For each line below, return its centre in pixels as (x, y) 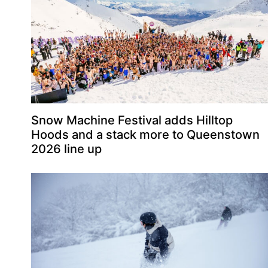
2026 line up (67, 149)
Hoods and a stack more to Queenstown (146, 134)
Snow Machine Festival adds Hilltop (132, 120)
